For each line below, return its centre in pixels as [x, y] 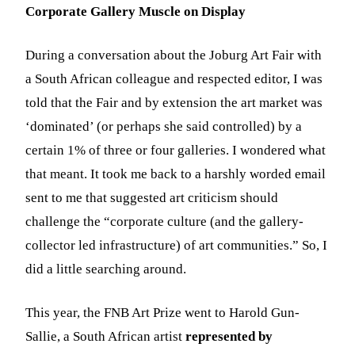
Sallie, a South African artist [106, 336]
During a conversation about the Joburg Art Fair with [174, 55]
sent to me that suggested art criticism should [152, 197]
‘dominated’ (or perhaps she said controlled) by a [164, 126]
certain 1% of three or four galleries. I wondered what [176, 150]
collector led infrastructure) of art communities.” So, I [177, 245]
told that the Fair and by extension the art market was [174, 102]
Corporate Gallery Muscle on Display [136, 11]
